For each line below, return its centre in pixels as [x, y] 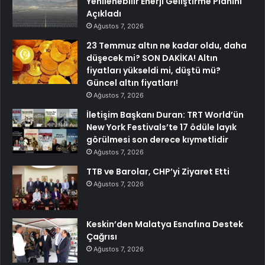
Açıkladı [104, 14]
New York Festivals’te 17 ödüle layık [161, 127]
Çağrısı [102, 237]
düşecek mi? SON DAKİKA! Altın [152, 58]
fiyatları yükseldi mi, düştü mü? [153, 71]
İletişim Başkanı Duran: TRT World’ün [165, 115]
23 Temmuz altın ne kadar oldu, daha [167, 46]
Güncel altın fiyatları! [132, 83]
